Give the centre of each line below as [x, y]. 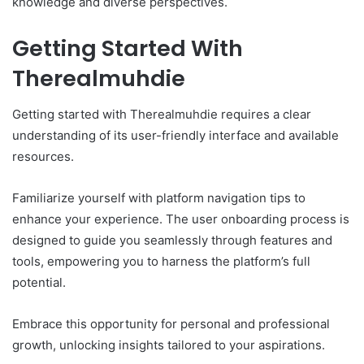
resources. [43, 157]
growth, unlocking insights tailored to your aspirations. [169, 345]
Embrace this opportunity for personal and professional [171, 324]
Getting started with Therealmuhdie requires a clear [162, 115]
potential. [39, 283]
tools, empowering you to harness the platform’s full [161, 262]
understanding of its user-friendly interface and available [175, 136]
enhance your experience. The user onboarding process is [181, 219]
